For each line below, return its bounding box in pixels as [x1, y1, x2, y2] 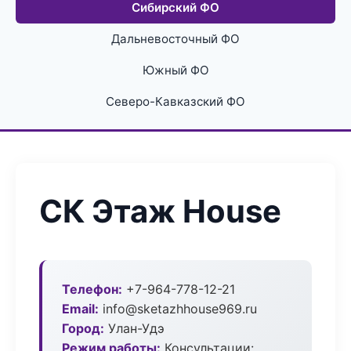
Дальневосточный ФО [111, 31, 240, 46]
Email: [62, 301, 99, 317]
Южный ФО [142, 63, 209, 78]
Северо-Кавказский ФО [106, 94, 245, 109]
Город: [62, 320, 104, 336]
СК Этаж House [39, 192, 281, 230]
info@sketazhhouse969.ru [99, 301, 257, 317]
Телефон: [62, 281, 122, 297]
